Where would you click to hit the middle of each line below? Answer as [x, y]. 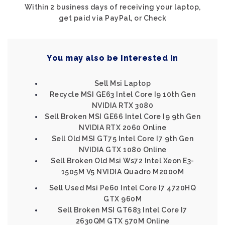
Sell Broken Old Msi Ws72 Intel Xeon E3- [123, 161]
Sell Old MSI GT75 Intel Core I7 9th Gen [123, 139]
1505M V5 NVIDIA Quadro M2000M [123, 172]
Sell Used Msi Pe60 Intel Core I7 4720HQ [123, 188]
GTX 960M [123, 199]
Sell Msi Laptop [123, 83]
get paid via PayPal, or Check [113, 18]
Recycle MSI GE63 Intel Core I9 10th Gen [123, 94]
